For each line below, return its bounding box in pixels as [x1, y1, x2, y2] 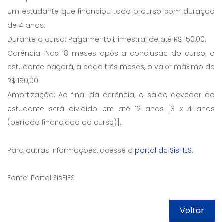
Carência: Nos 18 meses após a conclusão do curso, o [7, 48, 215, 58]
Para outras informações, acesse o [7, 145, 135, 155]
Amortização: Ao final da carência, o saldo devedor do [7, 90, 215, 100]
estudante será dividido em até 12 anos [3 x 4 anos [7, 104, 215, 113]
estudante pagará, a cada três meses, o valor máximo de [7, 62, 215, 72]
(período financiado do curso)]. [7, 117, 121, 127]
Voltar [180, 205, 204, 216]
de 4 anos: [7, 20, 45, 30]
